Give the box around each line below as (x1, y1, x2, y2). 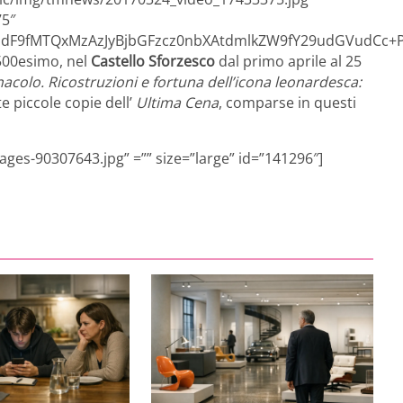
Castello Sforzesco (87, 50, 215, 71)
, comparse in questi (219, 92, 356, 112)
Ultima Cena (136, 92, 219, 112)
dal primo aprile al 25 (215, 50, 362, 71)
